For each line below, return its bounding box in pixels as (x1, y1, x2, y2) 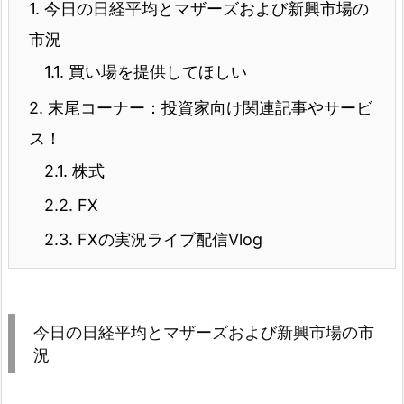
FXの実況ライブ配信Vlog (73, 229, 262, 249)
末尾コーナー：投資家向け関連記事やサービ (43, 97, 372, 117)
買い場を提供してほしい (64, 61, 247, 81)
